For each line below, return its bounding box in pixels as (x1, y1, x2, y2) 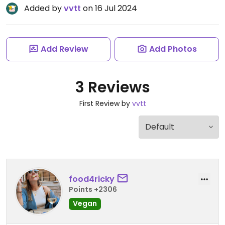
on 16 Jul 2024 (81, 3, 137, 14)
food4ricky (69, 173, 115, 185)
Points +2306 (69, 184, 117, 194)
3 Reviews (75, 77, 150, 98)
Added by (24, 3, 64, 14)
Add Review (40, 43, 88, 55)
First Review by (79, 98, 132, 108)
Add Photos (149, 43, 197, 55)
